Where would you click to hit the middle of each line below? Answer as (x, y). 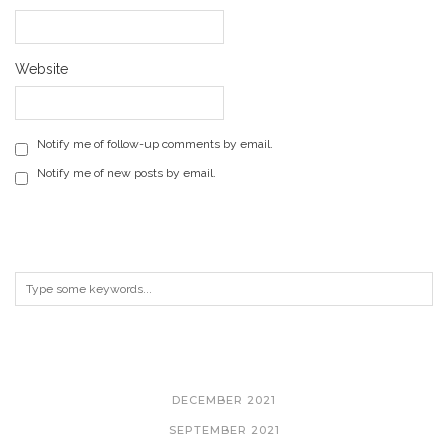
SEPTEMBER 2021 (224, 429)
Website (41, 68)
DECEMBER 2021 (224, 399)
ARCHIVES (224, 357)
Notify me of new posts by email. (126, 172)
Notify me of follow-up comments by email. (155, 143)
